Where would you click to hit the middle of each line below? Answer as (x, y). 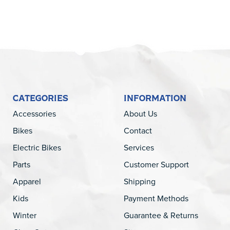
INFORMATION (155, 98)
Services (139, 147)
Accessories (34, 113)
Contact (138, 130)
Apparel (27, 181)
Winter (25, 215)
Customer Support (156, 164)
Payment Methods (156, 198)
